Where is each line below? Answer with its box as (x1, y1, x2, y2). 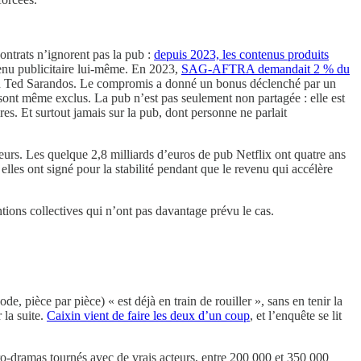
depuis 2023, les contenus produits (154, 48, 329, 62)
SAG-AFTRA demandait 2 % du (181, 62, 350, 77)
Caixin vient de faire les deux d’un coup (47, 308, 250, 322)
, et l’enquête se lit (250, 308, 342, 322)
